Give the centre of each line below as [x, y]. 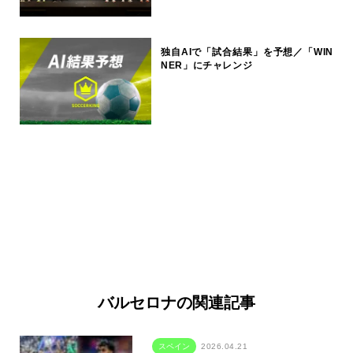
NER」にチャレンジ [207, 65]
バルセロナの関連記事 [176, 302]
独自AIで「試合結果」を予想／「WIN [247, 52]
